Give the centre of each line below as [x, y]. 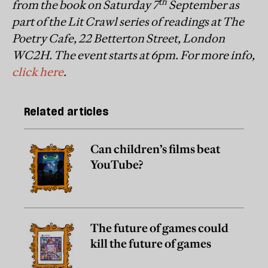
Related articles [66, 111]
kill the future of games [151, 244]
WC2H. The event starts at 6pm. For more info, [133, 55]
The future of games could [159, 228]
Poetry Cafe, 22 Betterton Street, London [118, 38]
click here [38, 71]
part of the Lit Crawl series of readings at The [128, 21]
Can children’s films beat [155, 149]
